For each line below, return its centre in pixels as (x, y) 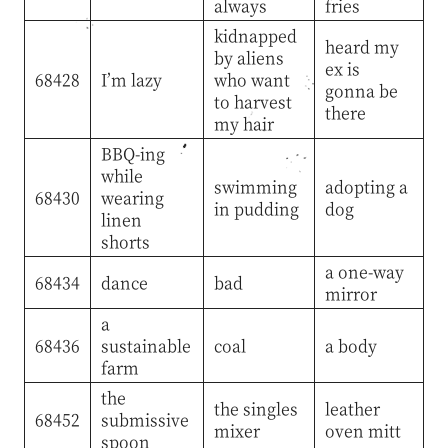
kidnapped (255, 35)
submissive (144, 419)
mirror (350, 293)
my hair (243, 123)
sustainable (145, 345)
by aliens (248, 57)
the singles (255, 408)
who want (251, 79)
